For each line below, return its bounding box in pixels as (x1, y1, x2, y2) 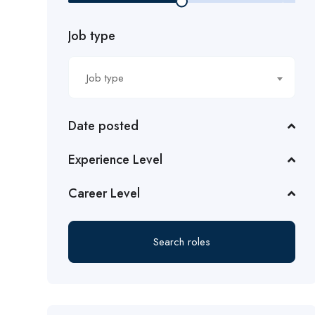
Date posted (68, 117, 139, 136)
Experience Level (68, 150, 162, 169)
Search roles (153, 234, 211, 250)
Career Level (68, 184, 140, 203)
